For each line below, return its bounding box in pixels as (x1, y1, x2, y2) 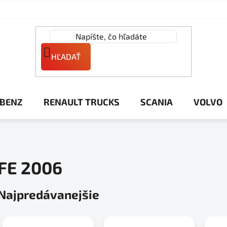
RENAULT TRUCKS (44, 96, 120, 107)
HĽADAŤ (51, 51, 81, 61)
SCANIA (140, 96, 173, 107)
